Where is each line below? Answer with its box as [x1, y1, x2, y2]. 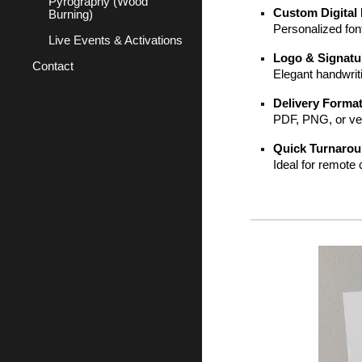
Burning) [48, 8, 93, 21]
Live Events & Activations [48, 34, 183, 47]
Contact [32, 60, 74, 73]
